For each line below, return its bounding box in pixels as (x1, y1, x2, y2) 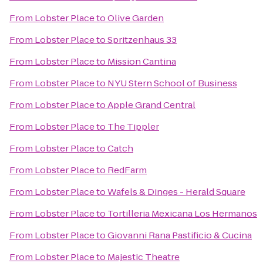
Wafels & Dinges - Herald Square (107, 186, 245, 198)
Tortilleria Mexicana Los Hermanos (107, 207, 257, 220)
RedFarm (107, 164, 147, 176)
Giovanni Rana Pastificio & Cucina (107, 229, 252, 241)
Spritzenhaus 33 (107, 33, 177, 46)
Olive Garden (107, 12, 164, 24)
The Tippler (107, 120, 159, 133)
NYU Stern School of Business (107, 77, 237, 89)
